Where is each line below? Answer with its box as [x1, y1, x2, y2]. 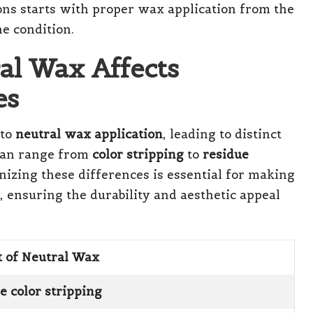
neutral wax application [15, 126, 163, 142]
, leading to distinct [163, 126, 282, 142]
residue [203, 146, 249, 162]
